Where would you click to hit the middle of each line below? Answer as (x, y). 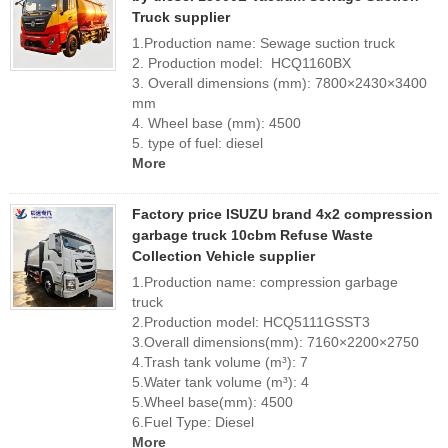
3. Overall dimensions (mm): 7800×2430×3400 (279, 83)
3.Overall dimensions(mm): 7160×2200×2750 (275, 342)
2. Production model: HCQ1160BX (241, 63)
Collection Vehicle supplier (223, 256)
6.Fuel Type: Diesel (193, 422)
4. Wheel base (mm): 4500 (216, 123)
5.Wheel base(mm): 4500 (212, 402)
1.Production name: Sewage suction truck (265, 43)
